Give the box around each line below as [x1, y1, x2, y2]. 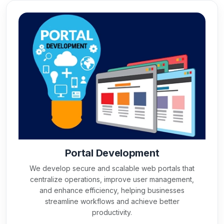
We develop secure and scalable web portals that [29, 164, 194, 173]
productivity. [92, 208, 132, 217]
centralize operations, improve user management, [30, 175, 194, 184]
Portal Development [64, 147, 159, 159]
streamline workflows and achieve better [44, 197, 179, 206]
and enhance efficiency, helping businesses [39, 186, 184, 195]
